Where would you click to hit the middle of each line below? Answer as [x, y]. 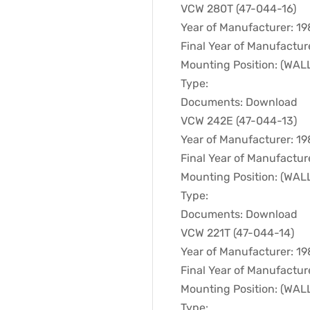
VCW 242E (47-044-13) [239, 121]
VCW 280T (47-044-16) [238, 9]
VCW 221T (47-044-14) [237, 233]
